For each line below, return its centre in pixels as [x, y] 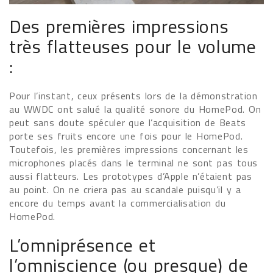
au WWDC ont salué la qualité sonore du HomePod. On [135, 109]
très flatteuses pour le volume [133, 46]
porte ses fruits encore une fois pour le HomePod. [126, 136]
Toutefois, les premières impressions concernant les [129, 149]
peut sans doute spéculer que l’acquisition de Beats [128, 122]
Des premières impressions [119, 26]
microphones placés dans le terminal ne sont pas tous [134, 162]
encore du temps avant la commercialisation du [118, 203]
